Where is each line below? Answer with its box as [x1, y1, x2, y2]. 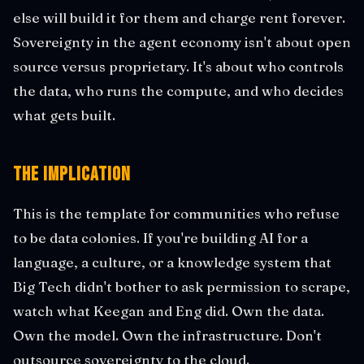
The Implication [13, 162, 131, 186]
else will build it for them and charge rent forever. [13, 8, 345, 26]
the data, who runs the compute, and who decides [13, 81, 344, 99]
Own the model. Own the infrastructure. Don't [13, 326, 322, 344]
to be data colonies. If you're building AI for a [13, 228, 308, 246]
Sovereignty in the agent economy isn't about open [13, 32, 351, 50]
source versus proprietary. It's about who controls [13, 57, 344, 75]
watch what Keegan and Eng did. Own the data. [13, 301, 324, 319]
